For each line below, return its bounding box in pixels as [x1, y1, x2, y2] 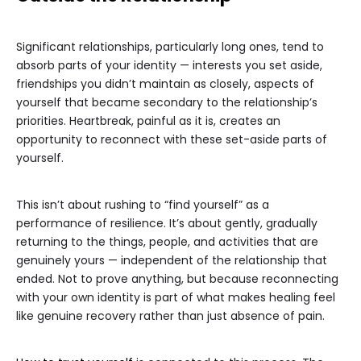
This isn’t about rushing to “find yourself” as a [16, 197, 269, 214]
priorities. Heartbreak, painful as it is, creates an [16, 113, 280, 130]
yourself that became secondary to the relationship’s [16, 94, 317, 111]
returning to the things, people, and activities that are [16, 234, 318, 251]
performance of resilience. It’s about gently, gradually [16, 215, 317, 232]
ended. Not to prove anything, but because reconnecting [16, 271, 338, 288]
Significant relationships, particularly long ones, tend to [16, 39, 324, 56]
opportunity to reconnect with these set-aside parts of [16, 131, 327, 148]
